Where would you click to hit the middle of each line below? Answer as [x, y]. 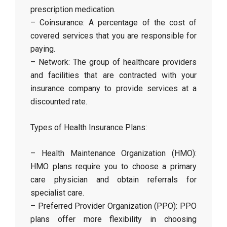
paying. [43, 49]
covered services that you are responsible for [113, 36]
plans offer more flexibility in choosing [113, 219]
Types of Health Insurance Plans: [89, 127]
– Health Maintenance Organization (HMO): [113, 153]
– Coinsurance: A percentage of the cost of [113, 23]
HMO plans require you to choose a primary [113, 166]
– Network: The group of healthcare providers [113, 62]
